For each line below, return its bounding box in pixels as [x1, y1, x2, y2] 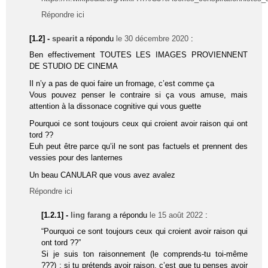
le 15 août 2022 [150, 210, 203, 220]
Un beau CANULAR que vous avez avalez [29, 170, 176, 179]
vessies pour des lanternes [29, 153, 123, 162]
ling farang [71, 210, 111, 220]
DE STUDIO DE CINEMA [29, 61, 118, 71]
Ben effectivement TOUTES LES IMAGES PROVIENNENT [29, 50, 248, 59]
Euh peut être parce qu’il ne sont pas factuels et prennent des [29, 141, 248, 151]
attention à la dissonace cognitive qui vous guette [29, 101, 202, 111]
